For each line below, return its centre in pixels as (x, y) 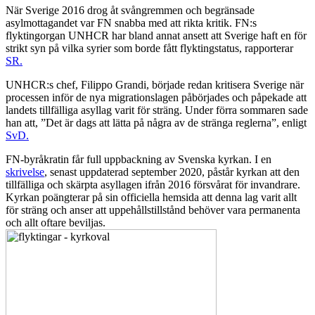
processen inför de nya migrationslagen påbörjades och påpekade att (156, 98)
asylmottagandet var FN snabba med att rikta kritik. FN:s (131, 23)
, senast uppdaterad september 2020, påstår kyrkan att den (172, 172)
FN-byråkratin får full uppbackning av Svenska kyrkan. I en (139, 160)
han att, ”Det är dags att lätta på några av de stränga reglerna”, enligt (156, 123)
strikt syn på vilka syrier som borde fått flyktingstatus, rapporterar (149, 49)
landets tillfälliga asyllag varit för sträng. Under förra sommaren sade (157, 110)
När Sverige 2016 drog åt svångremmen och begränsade (130, 11)
